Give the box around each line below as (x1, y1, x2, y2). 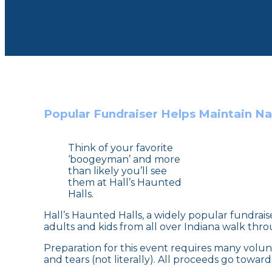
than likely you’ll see (68, 165, 167, 177)
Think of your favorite (68, 141, 173, 154)
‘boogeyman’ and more (68, 153, 180, 165)
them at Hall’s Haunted (68, 176, 182, 188)
